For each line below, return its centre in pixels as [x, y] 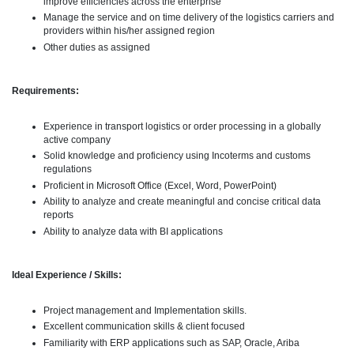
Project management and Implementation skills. [145, 310]
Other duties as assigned [97, 47]
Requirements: [45, 90]
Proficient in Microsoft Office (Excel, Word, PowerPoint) [160, 185]
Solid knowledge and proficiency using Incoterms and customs [177, 156]
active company [77, 139]
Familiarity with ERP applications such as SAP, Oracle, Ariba [171, 343]
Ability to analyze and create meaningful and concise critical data [182, 202]
